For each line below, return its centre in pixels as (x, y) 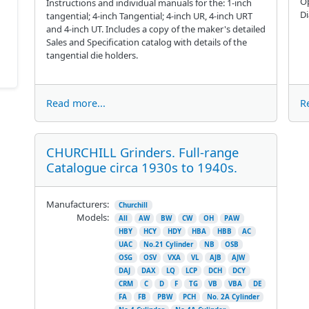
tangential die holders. (92, 55)
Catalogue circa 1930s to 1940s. (141, 167)
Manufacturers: (77, 204)
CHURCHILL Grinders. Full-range (142, 152)
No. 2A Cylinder (233, 297)
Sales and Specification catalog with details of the (146, 42)
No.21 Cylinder (168, 244)
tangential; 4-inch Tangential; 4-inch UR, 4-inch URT (149, 16)
